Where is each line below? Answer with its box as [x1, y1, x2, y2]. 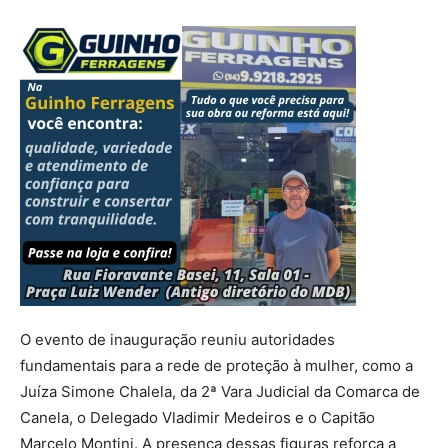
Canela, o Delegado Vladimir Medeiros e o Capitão [20, 408, 375, 427]
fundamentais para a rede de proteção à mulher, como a [20, 356, 413, 375]
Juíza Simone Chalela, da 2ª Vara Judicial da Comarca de [20, 382, 420, 401]
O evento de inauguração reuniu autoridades [20, 330, 335, 349]
